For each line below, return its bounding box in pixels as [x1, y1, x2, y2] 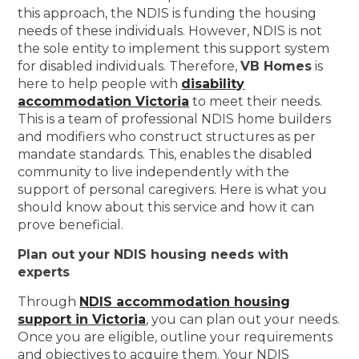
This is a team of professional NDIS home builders [18, 111, 332, 127]
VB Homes [240, 58, 313, 74]
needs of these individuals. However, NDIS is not [18, 22, 323, 38]
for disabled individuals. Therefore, [18, 58, 241, 74]
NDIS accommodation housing [79, 293, 291, 309]
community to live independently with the [18, 163, 290, 179]
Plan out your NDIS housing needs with [18, 246, 289, 262]
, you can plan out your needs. [146, 311, 341, 327]
